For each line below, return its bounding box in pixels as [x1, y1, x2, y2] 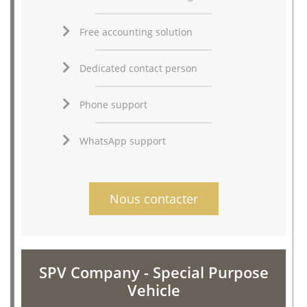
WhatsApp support [79, 134, 166, 147]
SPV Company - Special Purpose [38, 261, 269, 282]
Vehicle [127, 279, 180, 300]
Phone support [79, 97, 147, 111]
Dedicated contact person [79, 61, 197, 75]
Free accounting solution [79, 25, 193, 38]
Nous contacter [109, 190, 198, 207]
